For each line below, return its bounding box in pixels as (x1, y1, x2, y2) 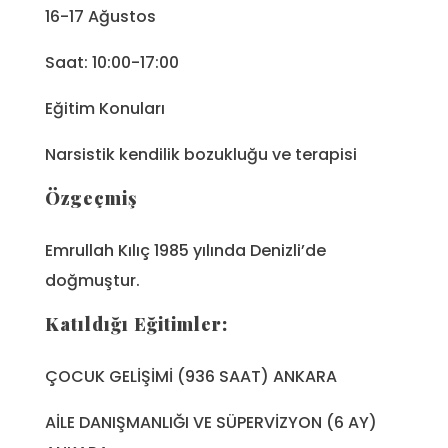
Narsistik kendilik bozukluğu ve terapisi (45, 142, 357, 166)
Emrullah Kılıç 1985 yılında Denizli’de (45, 238, 326, 262)
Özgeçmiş (45, 185, 138, 210)
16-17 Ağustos (45, 4, 156, 28)
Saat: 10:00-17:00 (45, 50, 179, 74)
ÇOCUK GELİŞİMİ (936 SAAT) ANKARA (45, 365, 337, 389)
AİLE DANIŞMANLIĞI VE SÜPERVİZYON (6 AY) (45, 411, 377, 435)
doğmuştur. (45, 268, 140, 292)
